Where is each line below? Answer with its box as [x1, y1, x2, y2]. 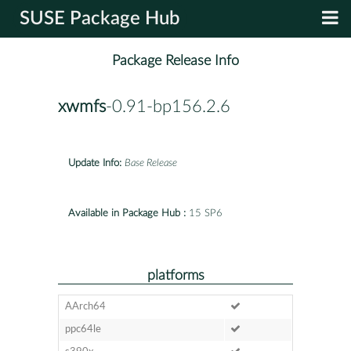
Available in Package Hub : [68, 208, 186, 219]
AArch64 [64, 301, 106, 312]
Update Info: [68, 157, 121, 168]
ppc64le [64, 324, 101, 335]
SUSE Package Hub [20, 9, 180, 28]
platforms [147, 268, 204, 282]
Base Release [125, 157, 177, 168]
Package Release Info [112, 53, 239, 69]
